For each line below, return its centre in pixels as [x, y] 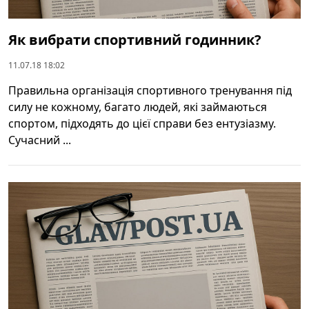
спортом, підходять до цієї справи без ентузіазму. [142, 123]
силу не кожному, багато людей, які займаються [138, 107]
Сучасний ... [40, 140]
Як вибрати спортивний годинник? [135, 39]
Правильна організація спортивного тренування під [150, 90]
